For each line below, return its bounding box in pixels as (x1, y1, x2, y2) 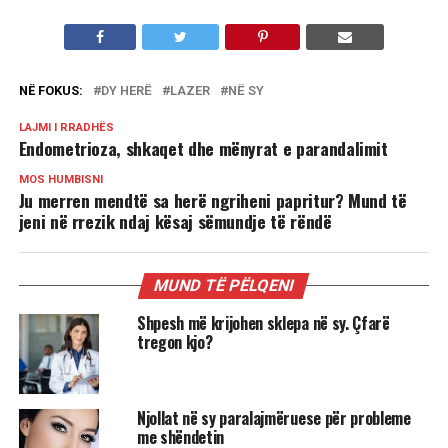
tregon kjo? (136, 329, 213, 354)
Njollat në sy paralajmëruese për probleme (136, 405, 411, 430)
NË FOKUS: (18, 82, 83, 98)
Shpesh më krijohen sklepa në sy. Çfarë (136, 310, 390, 335)
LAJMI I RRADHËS (18, 120, 114, 134)
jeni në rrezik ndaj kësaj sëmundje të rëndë (18, 207, 332, 234)
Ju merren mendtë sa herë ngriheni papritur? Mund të (18, 186, 407, 213)
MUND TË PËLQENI (152, 275, 297, 295)
